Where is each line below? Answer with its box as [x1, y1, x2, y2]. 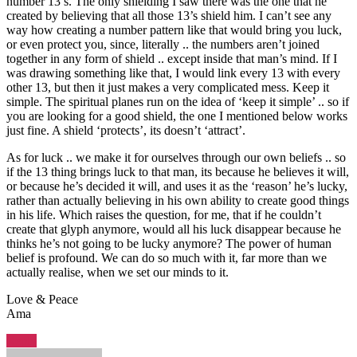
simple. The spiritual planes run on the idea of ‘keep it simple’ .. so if [6, 94, 349, 108]
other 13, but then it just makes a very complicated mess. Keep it [6, 80, 329, 94]
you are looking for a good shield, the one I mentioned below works [6, 108, 347, 123]
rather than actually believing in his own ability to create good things [6, 193, 349, 207]
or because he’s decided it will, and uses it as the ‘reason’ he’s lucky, [6, 178, 347, 193]
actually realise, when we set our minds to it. [6, 265, 229, 279]
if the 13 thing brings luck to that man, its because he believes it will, [6, 164, 349, 178]
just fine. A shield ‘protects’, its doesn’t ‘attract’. [6, 123, 245, 137]
